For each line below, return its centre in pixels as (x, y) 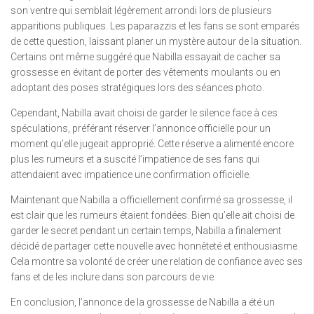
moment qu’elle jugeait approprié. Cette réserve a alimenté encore (152, 144)
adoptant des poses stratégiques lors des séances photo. (137, 88)
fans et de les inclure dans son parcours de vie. (113, 277)
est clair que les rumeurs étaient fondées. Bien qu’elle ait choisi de (152, 216)
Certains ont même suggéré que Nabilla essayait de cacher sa (145, 57)
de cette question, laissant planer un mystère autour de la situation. (156, 42)
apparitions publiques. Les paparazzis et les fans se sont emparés (155, 26)
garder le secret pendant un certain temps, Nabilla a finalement (146, 231)
